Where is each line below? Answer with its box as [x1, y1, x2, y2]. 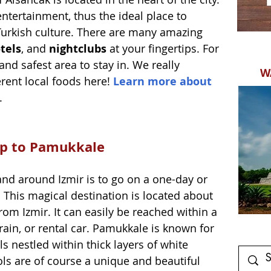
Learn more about [113, 73, 215, 89]
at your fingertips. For [106, 41, 222, 56]
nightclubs [49, 41, 106, 56]
